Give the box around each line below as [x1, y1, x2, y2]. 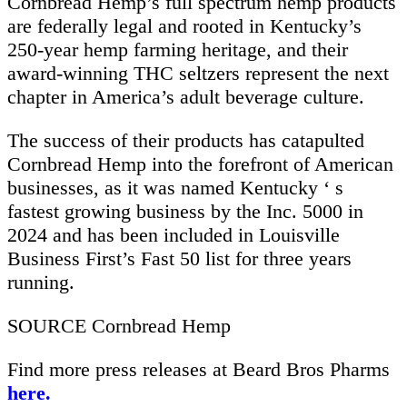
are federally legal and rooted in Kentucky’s [7, 14, 362, 37]
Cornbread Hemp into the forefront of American [7, 152, 393, 175]
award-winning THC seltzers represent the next [7, 61, 389, 84]
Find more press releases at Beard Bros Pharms [7, 357, 390, 381]
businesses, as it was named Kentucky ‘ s [7, 175, 343, 199]
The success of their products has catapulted [7, 128, 364, 152]
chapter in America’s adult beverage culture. [7, 84, 364, 108]
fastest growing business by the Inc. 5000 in [7, 199, 363, 223]
